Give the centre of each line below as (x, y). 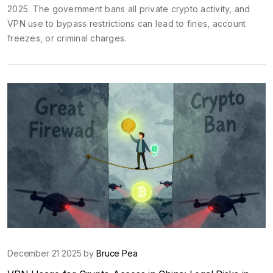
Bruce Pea (117, 253)
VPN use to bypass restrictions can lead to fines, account (127, 23)
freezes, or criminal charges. (67, 38)
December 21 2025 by (52, 253)
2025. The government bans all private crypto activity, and (129, 9)
